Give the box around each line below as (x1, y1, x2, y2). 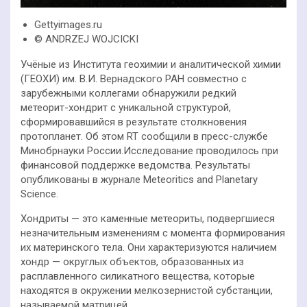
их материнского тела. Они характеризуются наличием (21, 241, 277, 254)
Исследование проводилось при (123, 145, 278, 158)
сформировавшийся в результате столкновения (21, 116, 247, 129)
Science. (21, 188, 58, 201)
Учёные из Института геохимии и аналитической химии (21, 58, 281, 71)
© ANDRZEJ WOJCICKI (34, 33, 138, 46)
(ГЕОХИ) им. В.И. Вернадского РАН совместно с (21, 73, 247, 86)
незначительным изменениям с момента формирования (21, 227, 285, 240)
